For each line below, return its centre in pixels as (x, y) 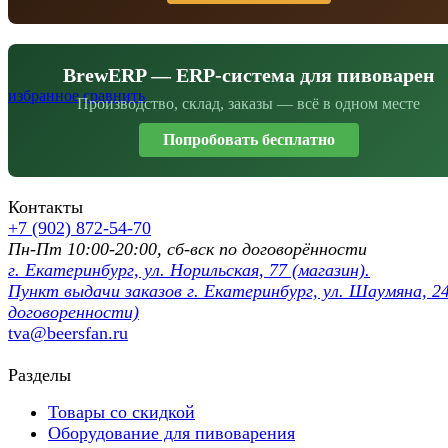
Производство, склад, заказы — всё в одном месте (248, 103)
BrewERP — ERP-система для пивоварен (248, 74)
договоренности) (73, 311)
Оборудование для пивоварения (171, 432)
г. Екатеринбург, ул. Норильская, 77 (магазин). (189, 269)
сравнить (114, 95)
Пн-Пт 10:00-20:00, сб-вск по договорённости (187, 248)
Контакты (45, 206)
